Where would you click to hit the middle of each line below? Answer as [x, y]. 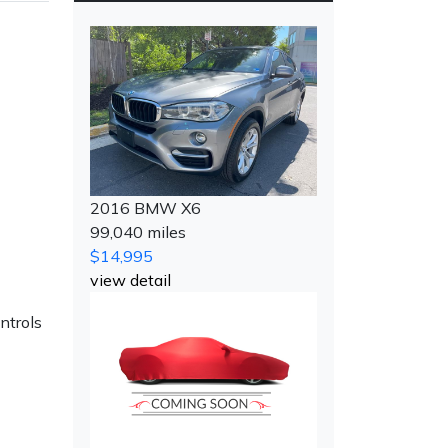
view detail [130, 280]
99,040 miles [138, 232]
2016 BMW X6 [145, 208]
